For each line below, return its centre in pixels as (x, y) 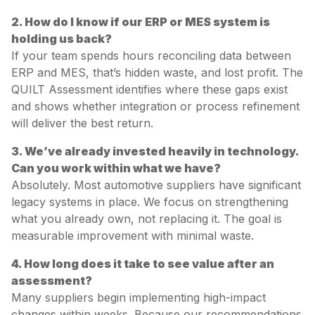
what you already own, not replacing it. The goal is (147, 219)
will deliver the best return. (82, 123)
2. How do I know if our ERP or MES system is (141, 22)
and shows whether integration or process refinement (155, 107)
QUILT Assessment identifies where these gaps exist (149, 90)
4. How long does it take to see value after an (143, 264)
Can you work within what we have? (116, 168)
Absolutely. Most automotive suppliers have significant (156, 185)
